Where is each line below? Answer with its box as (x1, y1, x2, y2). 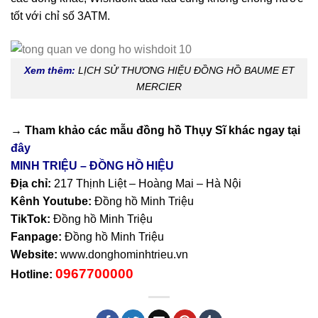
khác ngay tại (226, 124, 300, 137)
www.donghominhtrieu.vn (57, 248, 188, 261)
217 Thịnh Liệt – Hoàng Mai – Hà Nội (51, 177, 241, 190)
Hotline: (11, 268, 53, 281)
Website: (11, 248, 57, 261)
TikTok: (11, 213, 50, 226)
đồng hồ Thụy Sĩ (136, 124, 226, 137)
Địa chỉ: (11, 177, 51, 190)
